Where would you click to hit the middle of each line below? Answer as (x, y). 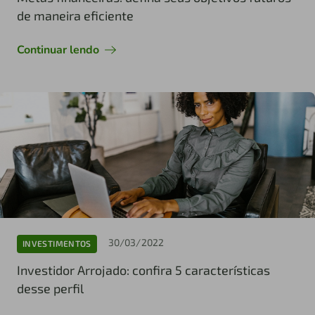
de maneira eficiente (75, 15)
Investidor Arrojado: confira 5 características (143, 270)
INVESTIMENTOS (57, 244)
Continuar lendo (58, 50)
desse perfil (50, 288)
